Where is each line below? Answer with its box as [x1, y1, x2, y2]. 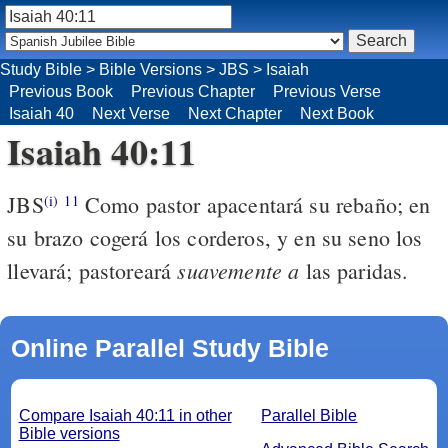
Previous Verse [273, 82, 381, 100]
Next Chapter [188, 104, 282, 122]
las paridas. [305, 255, 409, 285]
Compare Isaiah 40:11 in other [18, 406, 232, 424]
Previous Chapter [131, 82, 255, 100]
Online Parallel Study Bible [10, 333, 329, 362]
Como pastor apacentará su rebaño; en [78, 189, 431, 219]
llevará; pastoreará [7, 255, 178, 285]
